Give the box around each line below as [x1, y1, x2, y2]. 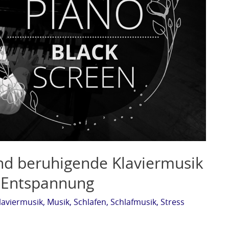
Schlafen [74, 196, 106, 208]
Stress [161, 196, 185, 208]
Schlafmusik [110, 196, 156, 208]
